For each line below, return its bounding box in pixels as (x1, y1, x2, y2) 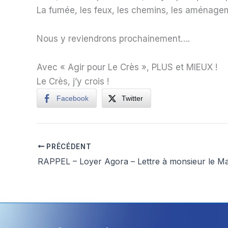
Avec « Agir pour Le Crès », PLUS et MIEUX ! (37, 62, 217, 72)
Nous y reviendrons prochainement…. (37, 33, 190, 44)
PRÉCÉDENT (44, 142, 92, 151)
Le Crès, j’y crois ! (37, 76, 109, 87)
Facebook (56, 94, 89, 102)
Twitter (122, 94, 143, 102)
